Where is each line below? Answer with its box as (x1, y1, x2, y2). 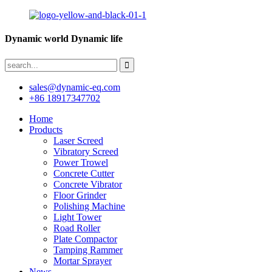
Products (29, 124, 63, 135)
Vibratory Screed (53, 146, 118, 157)
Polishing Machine (53, 200, 125, 211)
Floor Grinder (53, 189, 106, 200)
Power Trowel (53, 157, 108, 168)
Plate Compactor (53, 233, 117, 244)
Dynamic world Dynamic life (5, 33, 123, 44)
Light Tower (53, 211, 101, 222)
